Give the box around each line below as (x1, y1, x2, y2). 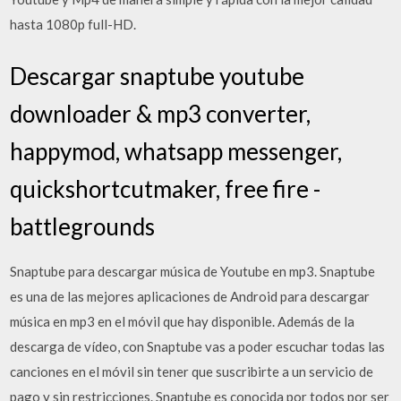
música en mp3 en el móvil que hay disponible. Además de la (10, 312, 355, 329)
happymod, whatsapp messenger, (10, 136, 343, 166)
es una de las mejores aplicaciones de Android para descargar (10, 287, 371, 304)
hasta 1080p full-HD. (10, 16, 137, 32)
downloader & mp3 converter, (10, 98, 311, 128)
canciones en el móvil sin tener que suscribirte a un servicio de (10, 363, 374, 380)
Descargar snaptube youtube (10, 61, 305, 90)
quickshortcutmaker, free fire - (10, 174, 321, 203)
